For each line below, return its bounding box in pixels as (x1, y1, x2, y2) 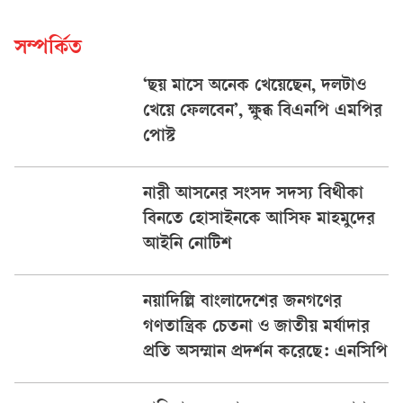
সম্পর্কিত (14, 38, 82, 61)
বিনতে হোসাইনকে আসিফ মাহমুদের (142, 210, 375, 230)
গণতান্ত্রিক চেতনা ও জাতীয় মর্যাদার (142, 318, 370, 338)
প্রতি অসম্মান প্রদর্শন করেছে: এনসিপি (142, 344, 388, 363)
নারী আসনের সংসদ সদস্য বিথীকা (142, 185, 363, 205)
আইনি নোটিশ (142, 236, 232, 255)
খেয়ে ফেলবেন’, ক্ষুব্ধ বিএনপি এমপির (142, 103, 382, 122)
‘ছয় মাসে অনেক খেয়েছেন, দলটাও (142, 77, 366, 97)
